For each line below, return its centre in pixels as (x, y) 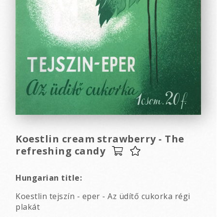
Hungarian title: (49, 178)
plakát (28, 207)
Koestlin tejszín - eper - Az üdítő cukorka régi (103, 196)
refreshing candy (60, 151)
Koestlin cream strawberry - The (100, 139)
